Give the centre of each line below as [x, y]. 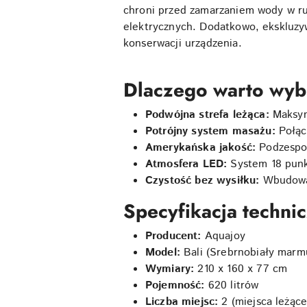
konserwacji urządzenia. [183, 44]
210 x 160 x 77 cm [241, 269]
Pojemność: [175, 285]
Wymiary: [170, 269]
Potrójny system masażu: [210, 131]
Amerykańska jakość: [201, 148]
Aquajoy [223, 236]
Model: [163, 253]
